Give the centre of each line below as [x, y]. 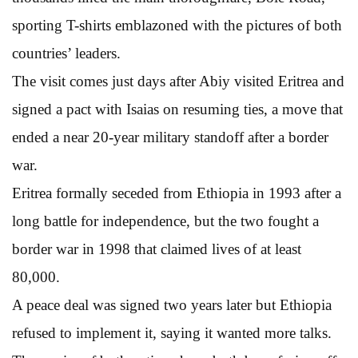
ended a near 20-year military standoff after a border [170, 137]
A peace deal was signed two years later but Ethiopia [172, 304]
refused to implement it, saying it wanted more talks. [172, 332]
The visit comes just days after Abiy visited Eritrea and [178, 81]
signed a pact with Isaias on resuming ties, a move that [177, 109]
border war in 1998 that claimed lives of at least [157, 249]
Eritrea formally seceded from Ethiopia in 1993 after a [177, 193]
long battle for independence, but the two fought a [165, 221]
